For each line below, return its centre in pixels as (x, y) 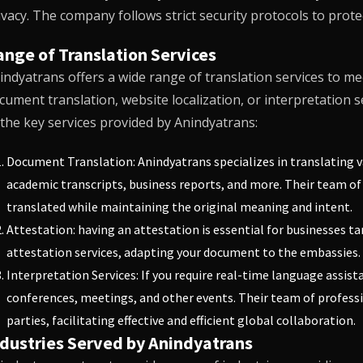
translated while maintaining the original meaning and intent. (179, 207)
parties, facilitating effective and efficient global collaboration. (181, 320)
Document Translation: (72, 161)
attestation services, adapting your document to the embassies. (183, 252)
